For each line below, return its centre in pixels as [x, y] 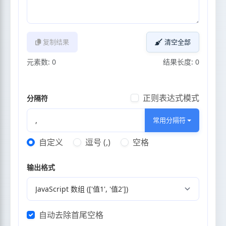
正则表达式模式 [171, 98]
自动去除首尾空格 [71, 215]
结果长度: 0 [181, 62]
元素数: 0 [41, 62]
